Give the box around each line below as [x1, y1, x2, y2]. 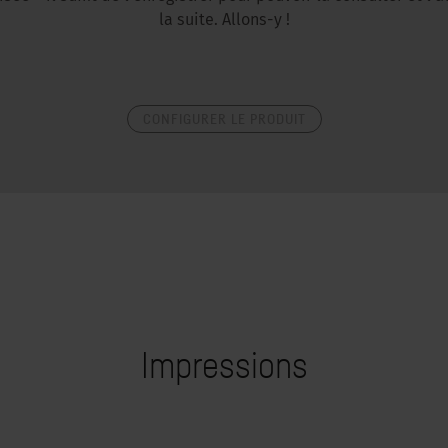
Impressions [140, 343, 308, 386]
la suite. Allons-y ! [158, 13, 290, 29]
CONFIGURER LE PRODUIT [142, 110, 306, 127]
